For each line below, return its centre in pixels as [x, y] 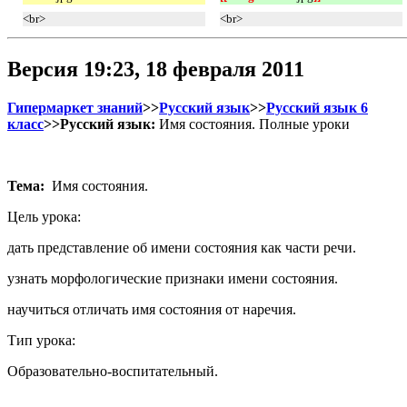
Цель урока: [46, 216]
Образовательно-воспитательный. [113, 371]
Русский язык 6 [317, 107]
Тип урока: [43, 340]
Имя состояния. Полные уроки [253, 124]
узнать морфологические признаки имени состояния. [173, 278]
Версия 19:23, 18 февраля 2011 [156, 69]
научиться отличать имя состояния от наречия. [152, 309]
